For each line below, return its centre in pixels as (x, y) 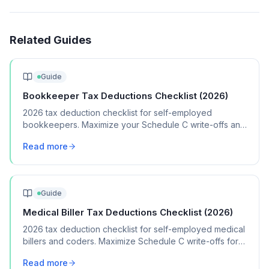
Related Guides (50, 40)
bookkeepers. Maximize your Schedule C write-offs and (134, 125)
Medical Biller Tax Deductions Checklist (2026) (128, 213)
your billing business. (64, 253)
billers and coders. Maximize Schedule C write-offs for (131, 241)
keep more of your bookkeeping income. (105, 137)
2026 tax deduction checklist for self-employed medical (134, 229)
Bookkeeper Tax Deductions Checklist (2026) (125, 96)
